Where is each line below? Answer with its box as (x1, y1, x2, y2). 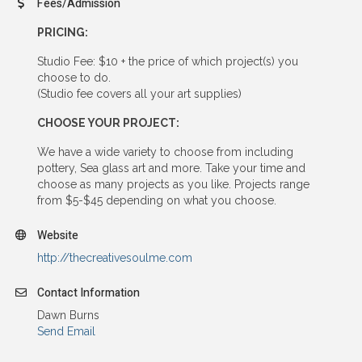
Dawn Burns (37, 308, 99, 322)
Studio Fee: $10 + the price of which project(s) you (37, 54, 298, 68)
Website (37, 226, 78, 244)
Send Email (37, 324, 95, 338)
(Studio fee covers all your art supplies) (37, 86, 242, 100)
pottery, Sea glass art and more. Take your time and (37, 161, 305, 175)
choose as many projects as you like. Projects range (37, 177, 309, 191)
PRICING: (37, 25, 88, 39)
